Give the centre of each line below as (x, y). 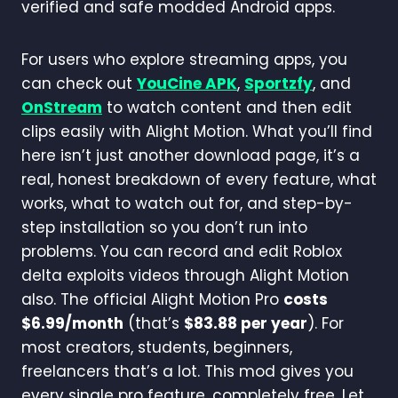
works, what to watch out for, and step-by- (187, 203)
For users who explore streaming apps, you (184, 59)
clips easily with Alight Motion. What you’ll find (197, 131)
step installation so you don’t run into (164, 227)
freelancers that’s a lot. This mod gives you (187, 371)
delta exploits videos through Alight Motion (185, 275)
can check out (79, 83)
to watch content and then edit (227, 107)
